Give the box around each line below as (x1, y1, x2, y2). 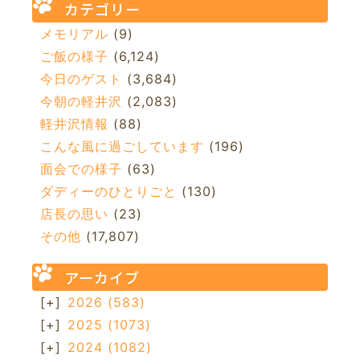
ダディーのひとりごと (40, 182, 177, 199)
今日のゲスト (40, 70, 122, 87)
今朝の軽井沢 (40, 92, 122, 109)
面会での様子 (40, 160, 122, 177)
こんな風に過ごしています (40, 137, 204, 154)
